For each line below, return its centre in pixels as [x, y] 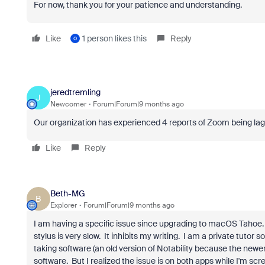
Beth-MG [67, 193]
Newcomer [68, 104]
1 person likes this [114, 38]
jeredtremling [75, 92]
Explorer [63, 205]
